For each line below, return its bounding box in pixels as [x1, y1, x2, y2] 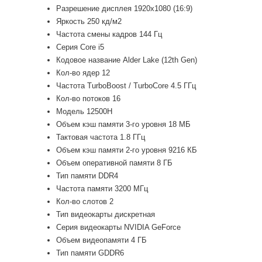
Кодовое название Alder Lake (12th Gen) [56, 55, 198, 64]
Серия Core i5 [56, 42, 105, 51]
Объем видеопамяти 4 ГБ [56, 235, 147, 244]
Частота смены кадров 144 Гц [56, 29, 163, 39]
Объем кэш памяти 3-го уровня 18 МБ [56, 119, 191, 129]
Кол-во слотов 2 [56, 196, 114, 206]
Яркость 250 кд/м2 [56, 16, 122, 26]
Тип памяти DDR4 [56, 171, 119, 180]
